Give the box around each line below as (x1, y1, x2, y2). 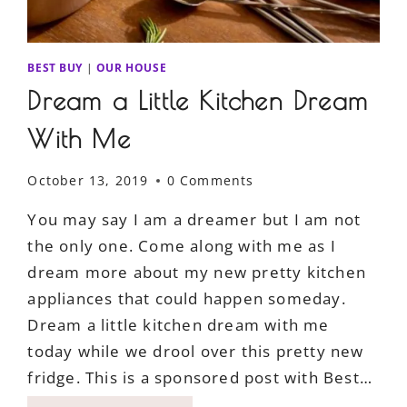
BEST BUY (27, 59, 84, 74)
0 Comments (166, 172, 254, 190)
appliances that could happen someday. (27, 288, 346, 310)
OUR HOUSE (95, 59, 167, 74)
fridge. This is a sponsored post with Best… (27, 367, 372, 389)
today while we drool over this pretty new (27, 341, 364, 362)
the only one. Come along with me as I (27, 235, 336, 257)
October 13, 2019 (27, 172, 149, 190)
